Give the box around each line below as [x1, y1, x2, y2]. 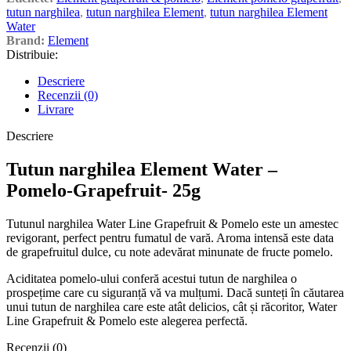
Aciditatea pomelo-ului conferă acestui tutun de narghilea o [6, 272, 297, 286]
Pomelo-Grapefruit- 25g [6, 180, 201, 201]
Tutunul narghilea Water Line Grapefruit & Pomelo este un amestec [6, 217, 338, 231]
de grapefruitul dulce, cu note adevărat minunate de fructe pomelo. [6, 245, 333, 259]
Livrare [38, 103, 74, 117]
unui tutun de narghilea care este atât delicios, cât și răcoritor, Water [6, 300, 337, 314]
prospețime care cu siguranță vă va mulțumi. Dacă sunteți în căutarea [6, 286, 344, 300]
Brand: [6, 34, 48, 48]
